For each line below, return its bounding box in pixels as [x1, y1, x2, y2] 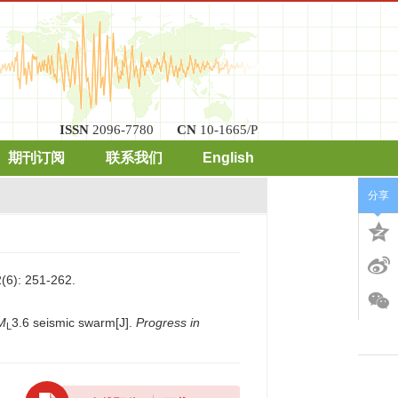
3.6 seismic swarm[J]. [12, 315, 136, 330]
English [202, 150, 254, 165]
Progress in [136, 315, 200, 330]
